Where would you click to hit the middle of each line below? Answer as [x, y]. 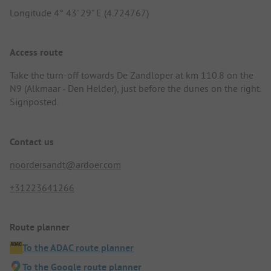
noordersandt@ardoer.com [65, 164]
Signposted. [34, 102]
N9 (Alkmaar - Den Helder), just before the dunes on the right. [135, 89]
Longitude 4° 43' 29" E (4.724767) [79, 13]
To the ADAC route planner [78, 247]
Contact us [32, 142]
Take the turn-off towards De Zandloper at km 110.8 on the [132, 75]
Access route [36, 53]
